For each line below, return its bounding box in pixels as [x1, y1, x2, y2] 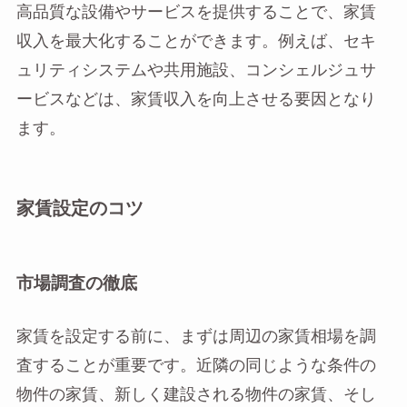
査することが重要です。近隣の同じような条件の [15, 357, 376, 373]
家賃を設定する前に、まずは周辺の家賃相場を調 [15, 328, 376, 344]
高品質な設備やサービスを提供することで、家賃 [15, 4, 376, 20]
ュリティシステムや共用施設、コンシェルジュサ [15, 62, 376, 78]
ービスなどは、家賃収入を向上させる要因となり [15, 91, 376, 107]
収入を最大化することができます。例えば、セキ [15, 33, 376, 49]
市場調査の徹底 [15, 275, 137, 293]
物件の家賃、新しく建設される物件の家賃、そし [15, 386, 376, 402]
